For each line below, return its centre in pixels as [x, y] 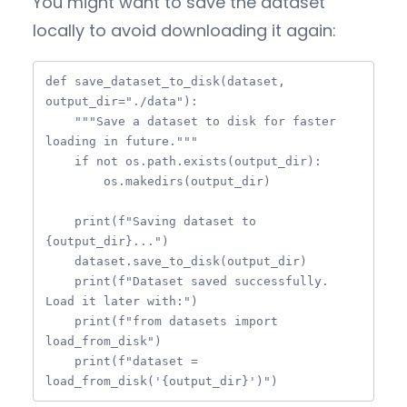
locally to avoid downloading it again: [184, 31]
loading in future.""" [122, 141]
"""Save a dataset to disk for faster [60, 121]
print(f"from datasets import [60, 321]
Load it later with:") [122, 301]
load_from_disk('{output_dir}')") [162, 381]
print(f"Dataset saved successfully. [60, 281]
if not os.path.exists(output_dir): [60, 161]
